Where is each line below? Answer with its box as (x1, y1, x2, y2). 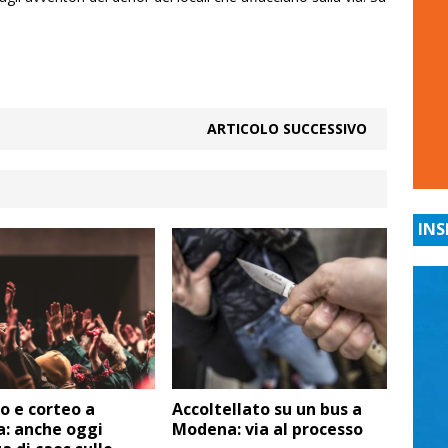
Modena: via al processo (172, 417, 364, 440)
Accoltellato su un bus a (172, 397, 363, 420)
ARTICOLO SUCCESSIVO (207, 118, 368, 138)
